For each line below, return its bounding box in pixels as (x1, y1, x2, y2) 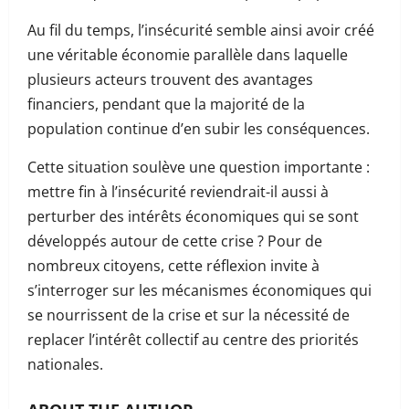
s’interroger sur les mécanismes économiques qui (27, 280, 372, 300)
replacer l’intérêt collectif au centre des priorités (27, 330, 359, 350)
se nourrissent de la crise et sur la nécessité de (27, 305, 350, 325)
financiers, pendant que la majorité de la (27, 94, 305, 114)
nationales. (27, 354, 103, 374)
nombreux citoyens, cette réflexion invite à (27, 256, 320, 276)
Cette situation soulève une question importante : (27, 157, 370, 177)
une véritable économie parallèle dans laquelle (27, 45, 348, 65)
